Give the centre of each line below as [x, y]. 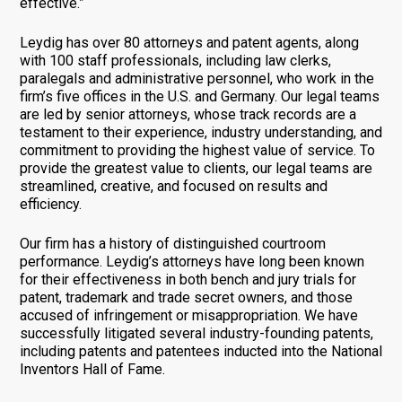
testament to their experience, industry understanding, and [201, 132]
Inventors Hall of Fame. [92, 369]
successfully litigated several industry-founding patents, [196, 333]
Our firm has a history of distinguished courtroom [172, 243]
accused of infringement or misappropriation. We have [188, 315]
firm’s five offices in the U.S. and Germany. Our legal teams [199, 96]
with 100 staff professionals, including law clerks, [175, 60]
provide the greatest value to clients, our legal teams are [196, 168]
